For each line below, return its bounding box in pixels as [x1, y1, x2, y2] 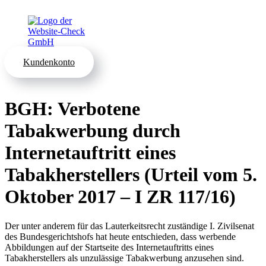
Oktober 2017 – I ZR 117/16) [5, 186, 236, 208]
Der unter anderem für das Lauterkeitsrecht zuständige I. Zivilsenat [5, 220, 254, 231]
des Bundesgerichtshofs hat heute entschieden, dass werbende [5, 231, 236, 242]
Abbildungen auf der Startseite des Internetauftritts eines [5, 242, 214, 252]
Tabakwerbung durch [5, 120, 180, 142]
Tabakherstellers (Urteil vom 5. [5, 164, 257, 186]
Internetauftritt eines [5, 142, 176, 164]
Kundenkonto [23, 57, 75, 67]
